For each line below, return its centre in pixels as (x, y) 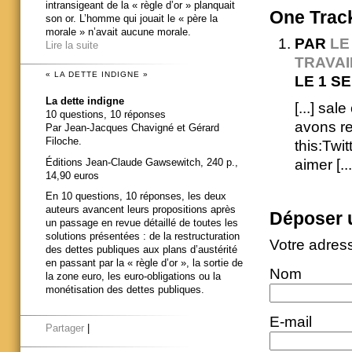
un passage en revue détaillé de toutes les (142, 223)
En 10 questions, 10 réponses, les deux (136, 196)
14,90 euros (72, 175)
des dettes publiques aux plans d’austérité (141, 250)
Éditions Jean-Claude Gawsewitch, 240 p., (142, 162)
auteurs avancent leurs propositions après (141, 210)
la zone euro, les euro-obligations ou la (133, 277)
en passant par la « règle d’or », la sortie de (144, 263)
